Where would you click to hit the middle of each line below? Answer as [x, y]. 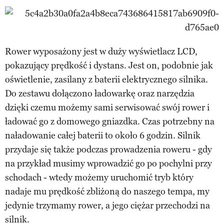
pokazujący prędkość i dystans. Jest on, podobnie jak [109, 65]
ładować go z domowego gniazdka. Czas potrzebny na [110, 121]
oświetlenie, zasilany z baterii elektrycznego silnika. [106, 79]
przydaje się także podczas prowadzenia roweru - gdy [108, 149]
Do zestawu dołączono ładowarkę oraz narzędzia [100, 93]
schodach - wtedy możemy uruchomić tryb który [99, 177]
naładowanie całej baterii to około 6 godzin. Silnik [103, 135]
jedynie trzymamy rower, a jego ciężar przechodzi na [107, 205]
